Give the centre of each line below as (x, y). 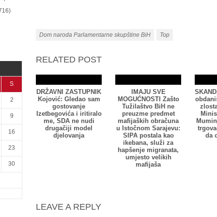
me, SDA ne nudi (69, 121)
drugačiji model (69, 128)
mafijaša (148, 164)
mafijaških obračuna (148, 121)
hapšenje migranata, (148, 150)
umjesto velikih (148, 157)
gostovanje (69, 106)
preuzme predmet (148, 114)
